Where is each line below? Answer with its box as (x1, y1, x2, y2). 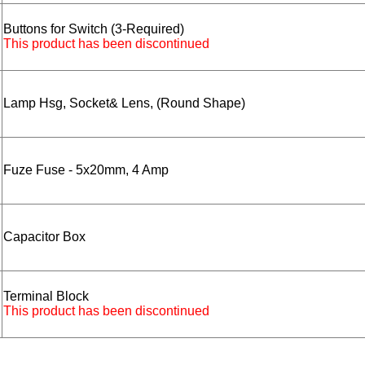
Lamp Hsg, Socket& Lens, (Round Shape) (3, 96, 245, 111)
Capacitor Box (3, 230, 86, 244)
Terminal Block (3, 289, 89, 304)
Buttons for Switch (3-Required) (3, 22, 184, 37)
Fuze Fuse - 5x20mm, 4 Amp (3, 163, 169, 178)
